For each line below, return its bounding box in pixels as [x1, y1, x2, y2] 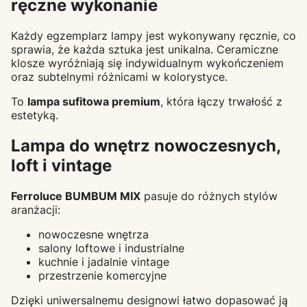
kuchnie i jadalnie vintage [38, 254, 169, 269]
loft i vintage [11, 155, 112, 175]
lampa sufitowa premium [27, 95, 160, 109]
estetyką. [11, 108, 58, 123]
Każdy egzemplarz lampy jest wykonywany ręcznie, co [11, 29, 296, 43]
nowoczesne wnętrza [38, 227, 149, 241]
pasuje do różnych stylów [140, 188, 278, 203]
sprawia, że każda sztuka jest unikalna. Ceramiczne [11, 42, 278, 57]
